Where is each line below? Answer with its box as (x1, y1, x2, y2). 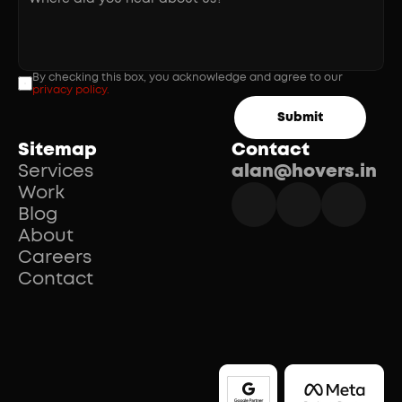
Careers (18, 249, 92, 267)
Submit (276, 111, 323, 124)
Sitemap (18, 141, 98, 159)
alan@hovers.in (231, 162, 377, 180)
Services (18, 162, 94, 180)
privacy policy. (32, 84, 110, 95)
